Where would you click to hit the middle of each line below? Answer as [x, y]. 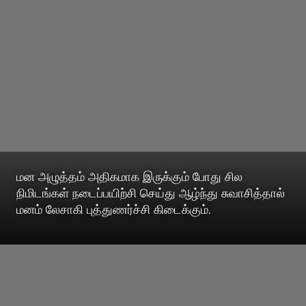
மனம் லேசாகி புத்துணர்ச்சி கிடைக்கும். [114, 209]
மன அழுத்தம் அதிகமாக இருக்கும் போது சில [129, 177]
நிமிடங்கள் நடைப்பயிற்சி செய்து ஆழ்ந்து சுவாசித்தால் [151, 193]
